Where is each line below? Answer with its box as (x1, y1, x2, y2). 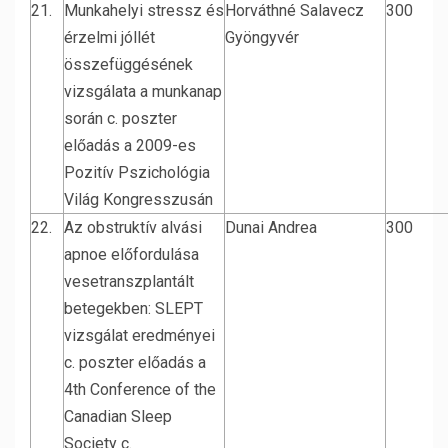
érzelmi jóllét (64, 28, 155, 47)
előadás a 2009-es (64, 136, 196, 155)
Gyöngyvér (225, 28, 299, 47)
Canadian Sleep (64, 407, 172, 426)
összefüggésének (64, 55, 197, 74)
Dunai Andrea (225, 218, 317, 237)
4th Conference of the (64, 380, 216, 399)
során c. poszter (64, 109, 177, 128)
